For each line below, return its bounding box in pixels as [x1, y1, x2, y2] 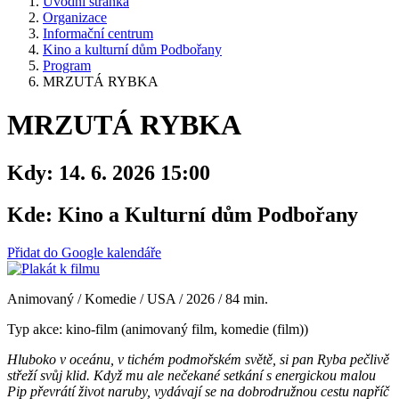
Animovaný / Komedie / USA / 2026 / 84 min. [7, 290, 268, 306]
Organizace [43, 10, 107, 25]
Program [43, 58, 91, 73]
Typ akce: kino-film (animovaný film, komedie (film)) [7, 321, 308, 337]
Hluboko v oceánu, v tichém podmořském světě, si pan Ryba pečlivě [7, 351, 389, 367]
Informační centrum [43, 26, 153, 41]
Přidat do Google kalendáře [7, 244, 161, 260]
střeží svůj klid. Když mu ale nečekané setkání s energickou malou [7, 367, 376, 383]
